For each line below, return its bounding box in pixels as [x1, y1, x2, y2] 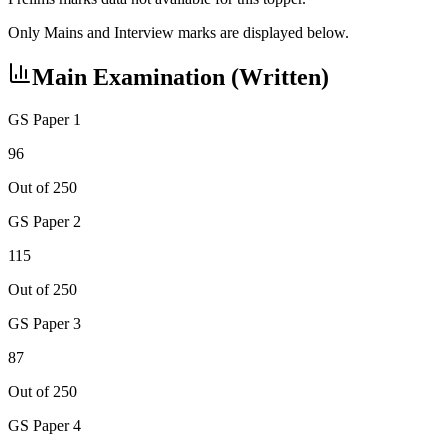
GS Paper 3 [8, 315, 81, 333]
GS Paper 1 [8, 111, 81, 129]
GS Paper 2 [8, 213, 81, 231]
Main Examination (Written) [32, 64, 329, 91]
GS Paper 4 [8, 417, 81, 435]
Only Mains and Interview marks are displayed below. [8, 23, 349, 41]
